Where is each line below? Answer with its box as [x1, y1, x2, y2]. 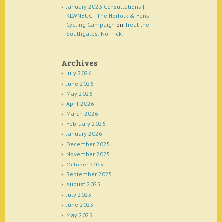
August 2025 [66, 180, 101, 188]
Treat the [124, 21, 149, 29]
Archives [61, 57, 98, 68]
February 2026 [66, 120, 106, 128]
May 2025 [66, 211, 93, 219]
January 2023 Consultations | [66, 3, 144, 11]
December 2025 [66, 140, 110, 148]
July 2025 [66, 190, 92, 198]
